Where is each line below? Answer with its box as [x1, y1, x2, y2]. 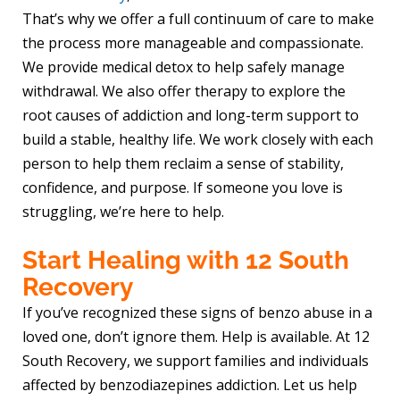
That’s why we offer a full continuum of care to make [22, 8, 375, 29]
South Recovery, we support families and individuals [22, 350, 370, 371]
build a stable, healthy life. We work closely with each [22, 129, 374, 149]
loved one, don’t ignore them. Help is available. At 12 [22, 326, 371, 346]
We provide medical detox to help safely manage [22, 56, 346, 77]
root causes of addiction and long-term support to [22, 104, 360, 125]
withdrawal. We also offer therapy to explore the [22, 80, 346, 101]
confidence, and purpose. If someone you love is [22, 177, 344, 197]
